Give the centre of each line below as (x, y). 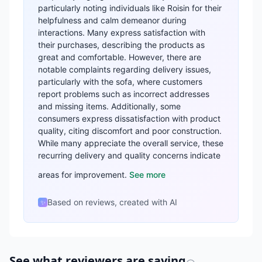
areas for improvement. (82, 174)
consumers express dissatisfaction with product (129, 118)
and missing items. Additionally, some (109, 106)
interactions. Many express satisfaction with (122, 32)
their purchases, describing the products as (121, 45)
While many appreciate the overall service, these (131, 143)
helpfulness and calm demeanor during (112, 20)
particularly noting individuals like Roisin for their (130, 8)
